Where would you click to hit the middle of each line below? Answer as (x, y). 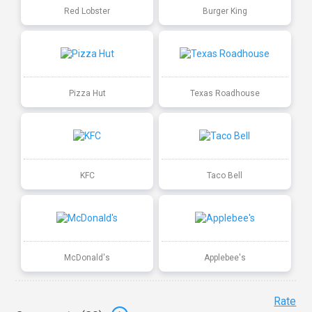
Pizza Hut (87, 93)
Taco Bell (225, 175)
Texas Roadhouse (225, 93)
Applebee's (225, 257)
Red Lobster (87, 11)
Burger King (225, 11)
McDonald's (87, 257)
